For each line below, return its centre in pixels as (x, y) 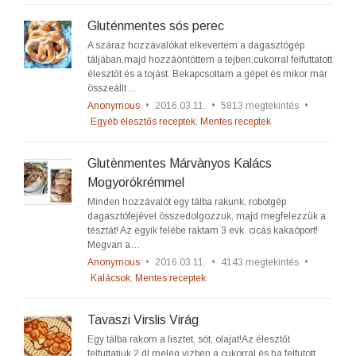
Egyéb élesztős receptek (143, 122)
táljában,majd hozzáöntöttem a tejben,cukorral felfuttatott (210, 60)
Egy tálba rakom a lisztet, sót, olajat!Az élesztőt (189, 339)
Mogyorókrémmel (136, 182)
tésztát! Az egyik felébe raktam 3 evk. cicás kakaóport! (203, 230)
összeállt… (112, 88)
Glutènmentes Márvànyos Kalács (180, 163)
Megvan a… (114, 245)
